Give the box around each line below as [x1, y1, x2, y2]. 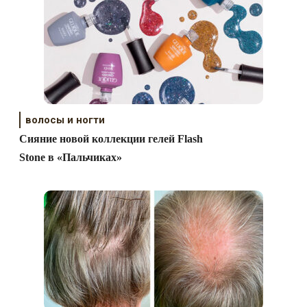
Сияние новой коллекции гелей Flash [19, 133, 204, 145]
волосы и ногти [25, 114, 106, 127]
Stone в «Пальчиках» [19, 151, 123, 164]
